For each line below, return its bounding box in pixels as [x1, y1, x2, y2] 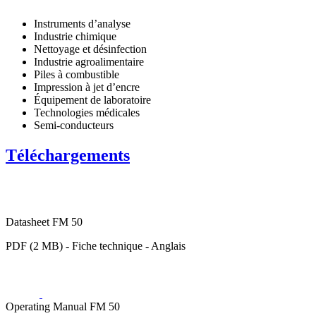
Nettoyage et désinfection [34, 42, 147, 55]
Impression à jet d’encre [34, 80, 140, 93]
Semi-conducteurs [34, 119, 114, 131]
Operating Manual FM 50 [6, 300, 120, 312]
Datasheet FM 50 [6, 215, 83, 228]
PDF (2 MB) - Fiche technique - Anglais [6, 239, 186, 252]
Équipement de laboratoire [34, 93, 151, 106]
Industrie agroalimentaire [34, 55, 144, 68]
